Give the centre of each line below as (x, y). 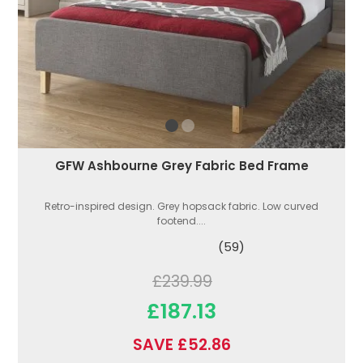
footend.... (181, 220)
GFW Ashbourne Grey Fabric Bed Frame (181, 165)
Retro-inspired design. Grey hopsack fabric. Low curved (181, 206)
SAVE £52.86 (181, 344)
